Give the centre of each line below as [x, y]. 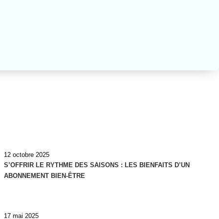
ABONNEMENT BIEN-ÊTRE [44, 176]
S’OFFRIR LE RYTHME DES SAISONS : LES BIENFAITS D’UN [97, 165]
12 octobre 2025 [27, 155]
